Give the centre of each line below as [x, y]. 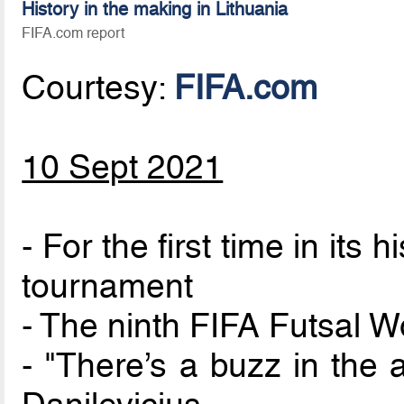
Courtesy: [98, 88]
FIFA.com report [73, 32]
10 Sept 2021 [123, 167]
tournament [108, 286]
